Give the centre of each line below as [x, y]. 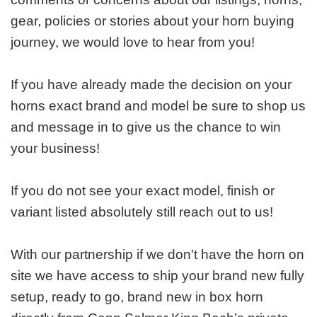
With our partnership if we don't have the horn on [157, 254]
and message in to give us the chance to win [146, 127]
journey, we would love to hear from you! [133, 42]
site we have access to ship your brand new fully [157, 275]
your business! [55, 148]
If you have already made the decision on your [151, 84]
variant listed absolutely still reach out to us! [142, 212]
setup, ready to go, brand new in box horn [137, 296]
